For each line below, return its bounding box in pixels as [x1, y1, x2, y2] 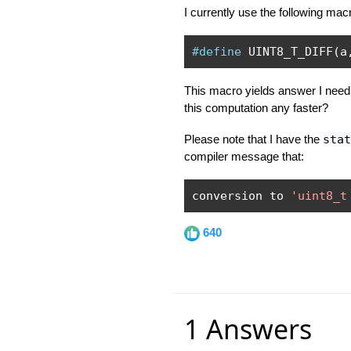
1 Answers [183, 311, 312, 347]
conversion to [191, 189, 291, 203]
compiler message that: [183, 150, 304, 163]
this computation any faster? [183, 101, 328, 114]
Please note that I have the [183, 132, 323, 146]
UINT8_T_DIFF [241, 45, 333, 59]
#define [191, 45, 241, 59]
